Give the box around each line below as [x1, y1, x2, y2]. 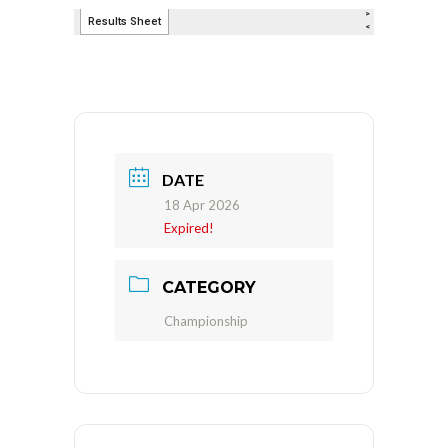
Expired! [164, 220, 214, 236]
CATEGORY [162, 278, 256, 297]
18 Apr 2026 [164, 197, 240, 213]
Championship [164, 313, 248, 329]
